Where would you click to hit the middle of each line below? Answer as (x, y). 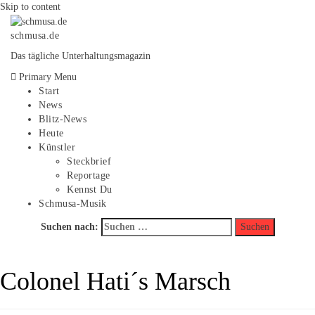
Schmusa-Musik (73, 203)
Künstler (57, 147)
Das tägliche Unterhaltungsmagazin (81, 56)
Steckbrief (89, 161)
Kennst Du (90, 189)
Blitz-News (63, 119)
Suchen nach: (69, 226)
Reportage (89, 175)
